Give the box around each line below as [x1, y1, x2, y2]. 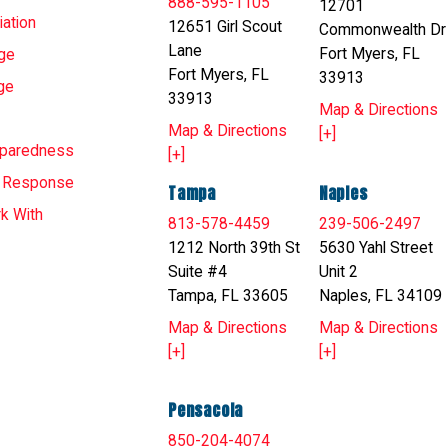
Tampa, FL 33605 [168, 286, 289, 305]
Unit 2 [318, 262, 358, 281]
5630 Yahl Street [318, 238, 433, 257]
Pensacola [168, 399, 244, 423]
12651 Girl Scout [168, 18, 283, 37]
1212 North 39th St [168, 238, 301, 257]
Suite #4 [168, 262, 228, 281]
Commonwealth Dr [318, 21, 446, 40]
